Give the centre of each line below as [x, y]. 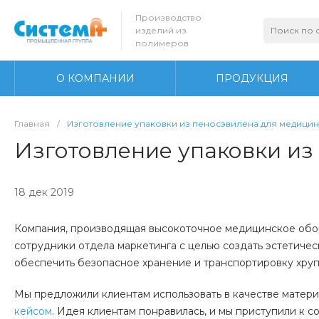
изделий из [161, 30]
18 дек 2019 [44, 192]
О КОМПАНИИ [95, 78]
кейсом [33, 311]
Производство [168, 17]
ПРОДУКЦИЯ [252, 78]
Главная [32, 124]
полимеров [162, 43]
